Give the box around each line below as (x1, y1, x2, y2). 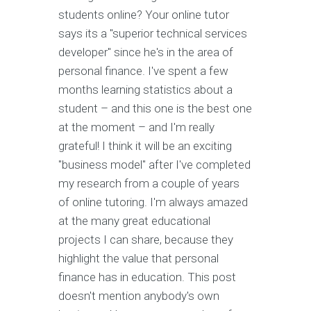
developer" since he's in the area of (58, 45, 233, 60)
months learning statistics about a (58, 83, 233, 97)
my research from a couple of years (58, 176, 239, 191)
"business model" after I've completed (58, 158, 251, 172)
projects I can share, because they (58, 233, 233, 247)
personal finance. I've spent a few (58, 64, 228, 78)
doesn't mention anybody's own (58, 289, 219, 303)
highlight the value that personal (58, 251, 219, 266)
